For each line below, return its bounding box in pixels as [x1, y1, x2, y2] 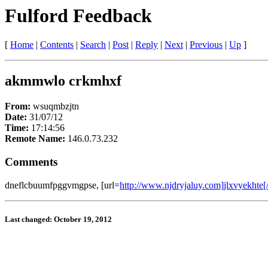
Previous [190, 39, 223, 50]
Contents [40, 39, 74, 50]
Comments [5, 155, 57, 168]
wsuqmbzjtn [33, 101, 79, 112]
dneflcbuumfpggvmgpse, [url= [5, 179, 120, 190]
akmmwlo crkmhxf [5, 73, 121, 89]
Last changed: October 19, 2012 [5, 214, 112, 224]
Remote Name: [5, 133, 68, 144]
